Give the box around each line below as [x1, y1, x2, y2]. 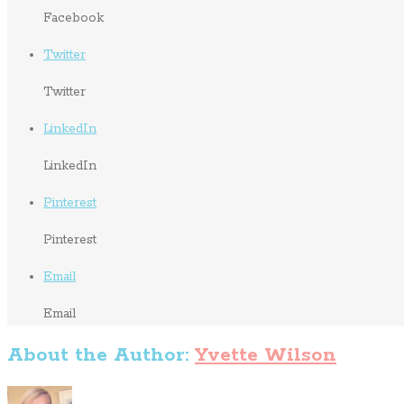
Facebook [43, 9, 104, 26]
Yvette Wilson [195, 342, 336, 368]
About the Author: [7, 342, 195, 368]
